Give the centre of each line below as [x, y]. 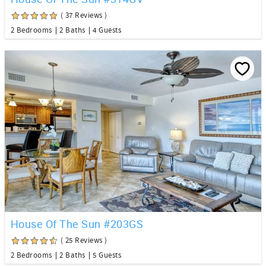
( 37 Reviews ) [84, 15]
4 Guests [107, 30]
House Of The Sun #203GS [77, 224]
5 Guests [107, 255]
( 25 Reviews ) [84, 240]
